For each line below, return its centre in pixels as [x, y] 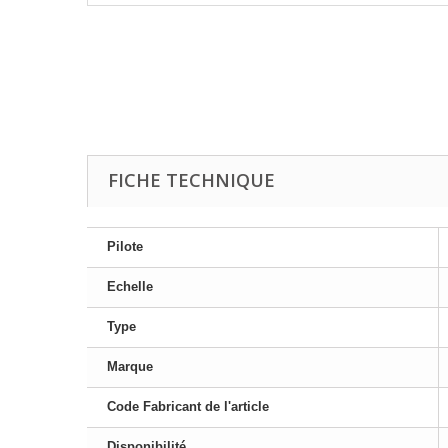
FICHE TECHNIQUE [191, 180]
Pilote [125, 246]
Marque [130, 366]
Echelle [130, 286]
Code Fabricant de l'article [188, 406]
